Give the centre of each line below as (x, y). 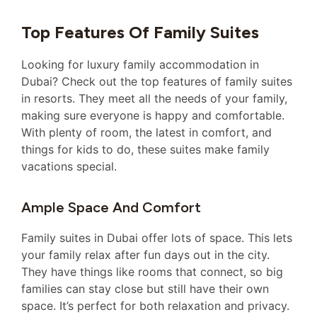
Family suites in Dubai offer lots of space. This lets (157, 237)
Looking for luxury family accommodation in (140, 65)
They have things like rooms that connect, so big (152, 271)
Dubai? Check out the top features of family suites (157, 82)
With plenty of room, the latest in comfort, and (146, 133)
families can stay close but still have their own (145, 288)
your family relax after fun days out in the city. (145, 254)
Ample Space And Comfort (111, 207)
